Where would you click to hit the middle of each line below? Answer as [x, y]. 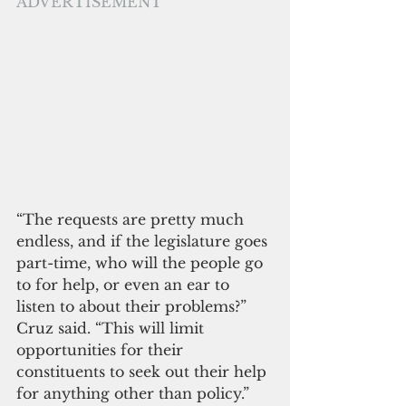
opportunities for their [102, 350]
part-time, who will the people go [142, 263]
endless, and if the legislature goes [144, 241]
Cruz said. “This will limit [112, 328]
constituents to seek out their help [144, 372]
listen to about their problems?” [134, 306]
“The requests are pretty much [132, 219]
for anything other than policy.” [133, 393]
